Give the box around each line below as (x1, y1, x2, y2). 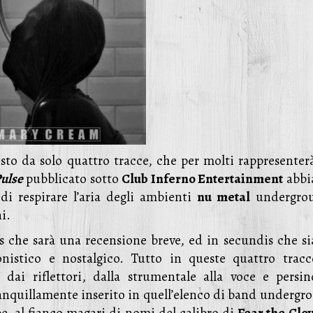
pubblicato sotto (22, 170, 122, 188)
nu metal (196, 188, 250, 206)
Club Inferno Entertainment (122, 170, 284, 188)
